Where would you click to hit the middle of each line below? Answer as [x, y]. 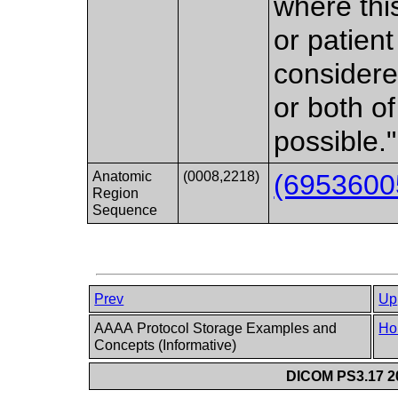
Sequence [125, 210]
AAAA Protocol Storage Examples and [216, 329]
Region [116, 193]
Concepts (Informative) [167, 346]
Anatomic [123, 176]
